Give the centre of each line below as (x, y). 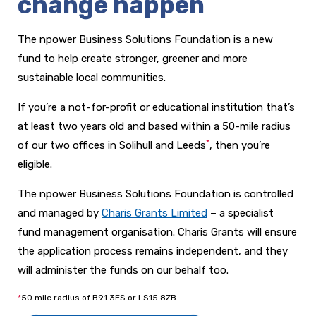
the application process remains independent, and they (153, 251)
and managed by (60, 213)
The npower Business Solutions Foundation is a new (145, 40)
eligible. (35, 165)
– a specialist (241, 213)
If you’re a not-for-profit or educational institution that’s (156, 108)
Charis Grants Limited (154, 213)
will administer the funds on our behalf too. (123, 271)
